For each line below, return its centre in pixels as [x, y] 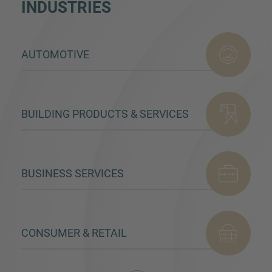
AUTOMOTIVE [55, 55]
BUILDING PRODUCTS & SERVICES [105, 114]
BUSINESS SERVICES [73, 174]
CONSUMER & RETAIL [74, 233]
